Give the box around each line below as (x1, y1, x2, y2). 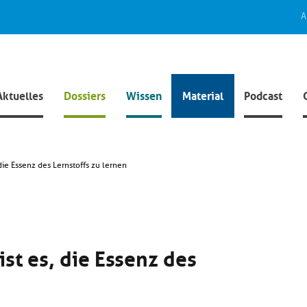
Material (182, 86, 223, 103)
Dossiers (64, 86, 106, 103)
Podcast (244, 86, 282, 103)
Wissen (126, 86, 162, 103)
